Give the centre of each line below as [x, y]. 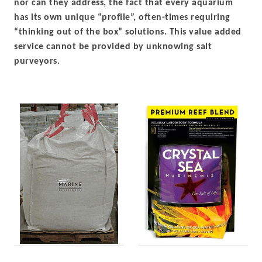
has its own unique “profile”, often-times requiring [122, 18]
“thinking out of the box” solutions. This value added [128, 32]
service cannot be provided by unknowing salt [113, 47]
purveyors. [37, 61]
